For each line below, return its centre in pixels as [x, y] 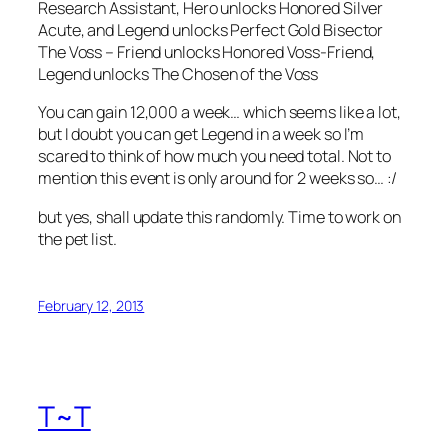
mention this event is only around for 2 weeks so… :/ [217, 178]
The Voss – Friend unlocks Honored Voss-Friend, [207, 52]
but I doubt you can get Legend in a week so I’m [201, 134]
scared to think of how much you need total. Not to [214, 156]
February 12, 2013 [91, 305]
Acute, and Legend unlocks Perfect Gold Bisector [211, 30]
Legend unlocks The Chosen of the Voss [178, 74]
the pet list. [77, 238]
